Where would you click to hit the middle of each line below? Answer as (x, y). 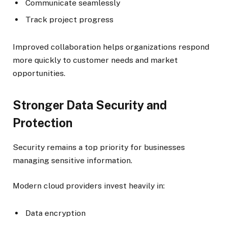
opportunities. (39, 73)
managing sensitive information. (72, 160)
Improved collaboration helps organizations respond (111, 47)
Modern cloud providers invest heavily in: (89, 185)
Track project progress (69, 19)
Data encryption (55, 213)
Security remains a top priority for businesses (99, 147)
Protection (43, 123)
